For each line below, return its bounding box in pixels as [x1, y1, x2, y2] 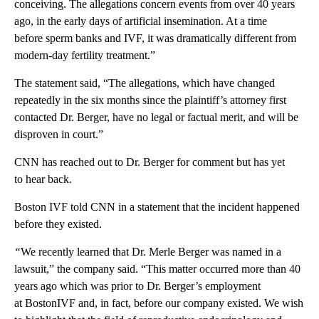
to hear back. [14, 172, 72, 185]
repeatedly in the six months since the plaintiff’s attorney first [14, 93, 286, 106]
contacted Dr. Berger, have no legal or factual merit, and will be [14, 110, 298, 123]
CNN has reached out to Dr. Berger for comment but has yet [14, 155, 285, 168]
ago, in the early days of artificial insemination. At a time [14, 14, 267, 27]
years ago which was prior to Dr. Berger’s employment [14, 279, 261, 292]
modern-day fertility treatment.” [14, 48, 155, 61]
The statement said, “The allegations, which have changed [14, 76, 275, 89]
